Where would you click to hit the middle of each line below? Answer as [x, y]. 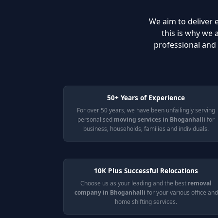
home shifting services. [146, 202]
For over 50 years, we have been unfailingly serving [146, 110]
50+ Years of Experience [146, 98]
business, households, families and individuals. [146, 129]
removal [200, 183]
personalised [96, 119]
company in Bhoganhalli [110, 192]
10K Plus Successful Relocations [146, 171]
